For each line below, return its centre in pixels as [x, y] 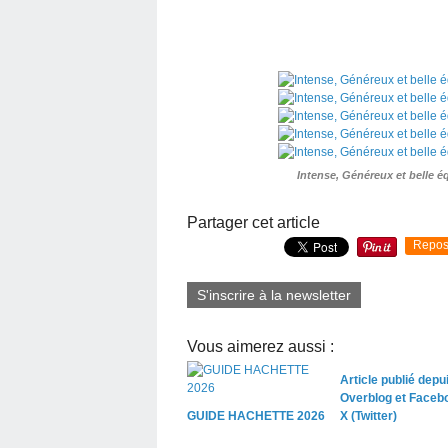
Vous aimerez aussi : [260, 346]
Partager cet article [253, 222]
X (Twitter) [368, 415]
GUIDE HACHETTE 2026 [256, 415]
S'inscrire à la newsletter [274, 294]
